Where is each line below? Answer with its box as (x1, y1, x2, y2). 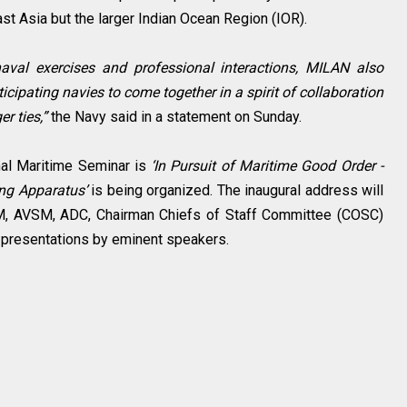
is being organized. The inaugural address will (91, 182, 383, 199)
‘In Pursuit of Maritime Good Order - (151, 157, 383, 174)
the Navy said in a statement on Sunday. (47, 108, 302, 125)
